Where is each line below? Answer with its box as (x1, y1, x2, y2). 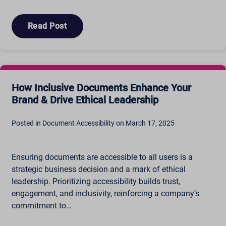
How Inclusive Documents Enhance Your (11, 82, 191, 94)
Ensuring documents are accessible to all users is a (11, 152, 193, 162)
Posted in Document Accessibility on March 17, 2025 (11, 119, 175, 128)
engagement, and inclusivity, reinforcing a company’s (11, 189, 199, 199)
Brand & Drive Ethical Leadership (11, 94, 158, 106)
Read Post (27, 21, 67, 31)
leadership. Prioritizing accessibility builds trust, (11, 177, 180, 187)
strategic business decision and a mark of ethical (11, 164, 186, 175)
